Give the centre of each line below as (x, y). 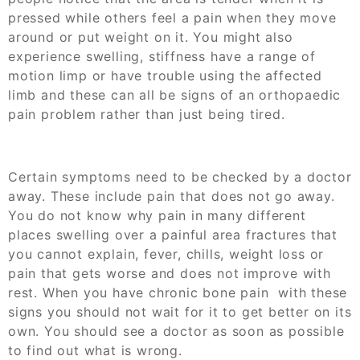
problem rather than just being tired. (163, 114)
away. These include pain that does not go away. (172, 196)
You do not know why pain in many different (157, 215)
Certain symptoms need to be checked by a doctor (180, 176)
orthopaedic (300, 94)
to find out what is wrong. (95, 350)
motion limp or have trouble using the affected (165, 75)
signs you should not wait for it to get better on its (180, 311)
